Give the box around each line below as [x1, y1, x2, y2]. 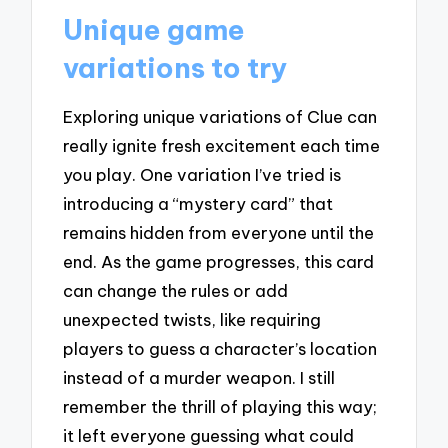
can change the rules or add [63, 280, 289, 302]
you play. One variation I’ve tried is [63, 164, 342, 186]
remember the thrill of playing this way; [63, 396, 378, 418]
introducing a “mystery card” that [63, 193, 334, 215]
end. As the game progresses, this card [63, 251, 375, 273]
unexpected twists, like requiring [63, 309, 322, 331]
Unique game [63, 11, 246, 47]
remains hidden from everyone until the [63, 222, 375, 244]
